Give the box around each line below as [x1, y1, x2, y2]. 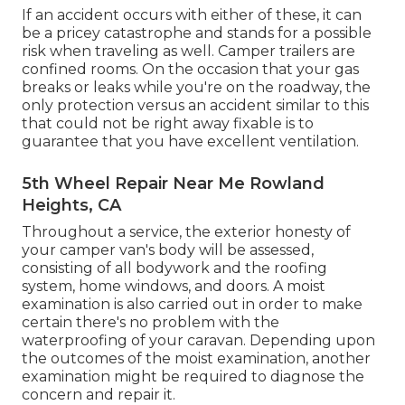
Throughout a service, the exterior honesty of [22, 223, 351, 241]
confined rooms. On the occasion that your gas [22, 61, 359, 79]
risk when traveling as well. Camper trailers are [22, 42, 355, 61]
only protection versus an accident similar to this [22, 97, 369, 115]
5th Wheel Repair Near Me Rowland [22, 174, 325, 194]
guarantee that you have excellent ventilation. [22, 133, 359, 151]
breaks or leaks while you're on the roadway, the [22, 79, 371, 97]
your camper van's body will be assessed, [22, 241, 314, 259]
